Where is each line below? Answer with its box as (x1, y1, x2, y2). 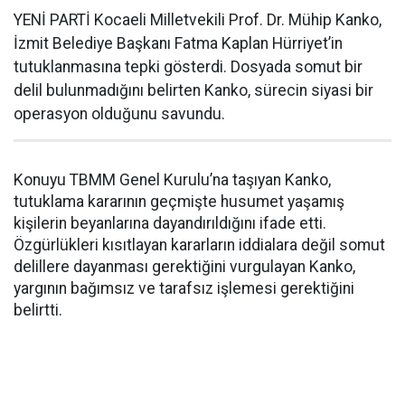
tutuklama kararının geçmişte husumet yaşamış (14, 193, 344, 211)
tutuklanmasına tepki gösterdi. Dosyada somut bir (14, 58, 363, 76)
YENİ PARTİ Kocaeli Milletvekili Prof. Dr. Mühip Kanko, (14, 11, 381, 29)
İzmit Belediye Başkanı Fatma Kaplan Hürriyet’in (14, 34, 343, 52)
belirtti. (14, 301, 62, 319)
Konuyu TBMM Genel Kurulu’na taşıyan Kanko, (14, 171, 331, 189)
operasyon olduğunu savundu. (14, 105, 225, 123)
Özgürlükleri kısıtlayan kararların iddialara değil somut (14, 236, 385, 254)
